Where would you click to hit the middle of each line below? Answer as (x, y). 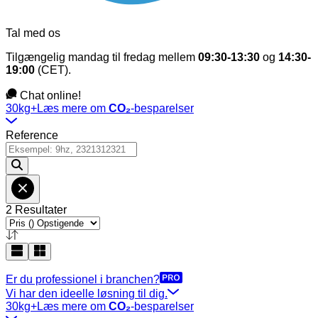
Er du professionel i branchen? (83, 279)
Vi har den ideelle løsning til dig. (87, 294)
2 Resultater (36, 210)
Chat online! (50, 95)
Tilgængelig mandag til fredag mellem (102, 57)
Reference (32, 135)
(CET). (53, 70)
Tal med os (33, 33)
